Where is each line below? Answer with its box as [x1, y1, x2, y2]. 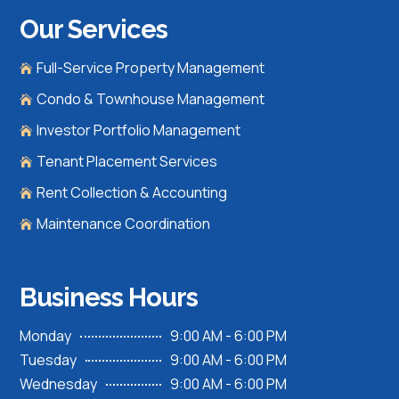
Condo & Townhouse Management [37, 89, 265, 109]
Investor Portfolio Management [37, 120, 241, 140]
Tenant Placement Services [37, 151, 218, 171]
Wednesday [20, 374, 98, 394]
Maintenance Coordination [37, 214, 211, 233]
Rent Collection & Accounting [37, 183, 228, 202]
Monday [20, 326, 72, 346]
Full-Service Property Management [37, 58, 265, 77]
